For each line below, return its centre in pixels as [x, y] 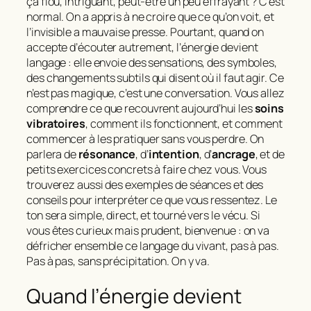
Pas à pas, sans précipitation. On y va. [118, 261]
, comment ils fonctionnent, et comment [184, 124]
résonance [107, 154]
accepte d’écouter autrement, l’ [104, 48]
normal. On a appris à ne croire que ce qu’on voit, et [150, 17]
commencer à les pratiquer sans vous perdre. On [145, 139]
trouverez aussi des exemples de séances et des [145, 185]
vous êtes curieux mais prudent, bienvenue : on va [148, 231]
